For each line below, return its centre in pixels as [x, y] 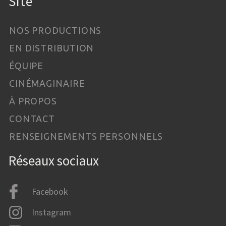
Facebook [49, 191]
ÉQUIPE [26, 65]
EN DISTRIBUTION [51, 48]
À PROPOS [33, 101]
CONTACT [32, 118]
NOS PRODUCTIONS [55, 30]
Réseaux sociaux [54, 160]
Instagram [51, 212]
